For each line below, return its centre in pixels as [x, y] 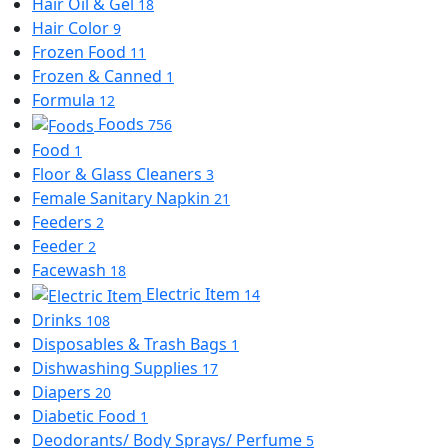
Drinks [59, 319]
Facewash [71, 269]
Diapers [63, 391]
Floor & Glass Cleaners [119, 173]
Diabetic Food [86, 415]
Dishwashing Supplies [117, 367]
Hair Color [72, 28]
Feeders [64, 221]
